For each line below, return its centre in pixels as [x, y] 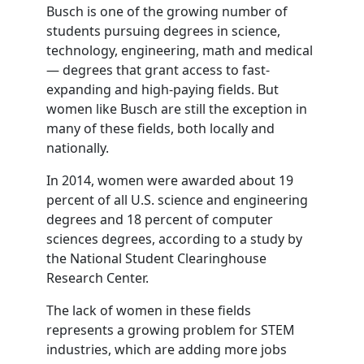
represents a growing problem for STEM [170, 330]
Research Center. [97, 278]
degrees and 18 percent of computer [159, 219]
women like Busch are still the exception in [176, 109]
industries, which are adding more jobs [166, 349]
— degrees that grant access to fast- [158, 70]
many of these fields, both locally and [160, 128]
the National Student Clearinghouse [156, 258]
